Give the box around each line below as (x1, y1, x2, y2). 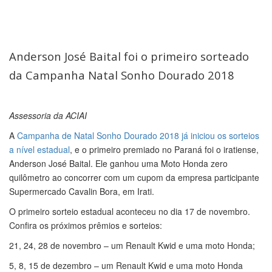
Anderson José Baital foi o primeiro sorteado (9, 49, 249, 64)
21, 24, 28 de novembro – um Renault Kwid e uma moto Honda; (9, 239, 255, 251)
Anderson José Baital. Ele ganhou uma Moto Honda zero (9, 157, 228, 169)
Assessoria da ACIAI (9, 109, 87, 121)
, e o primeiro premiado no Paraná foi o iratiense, (70, 143, 259, 155)
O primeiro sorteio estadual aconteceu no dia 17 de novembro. (9, 205, 250, 217)
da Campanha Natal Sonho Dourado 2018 (9, 67, 234, 83)
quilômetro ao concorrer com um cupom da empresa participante (9, 171, 259, 183)
